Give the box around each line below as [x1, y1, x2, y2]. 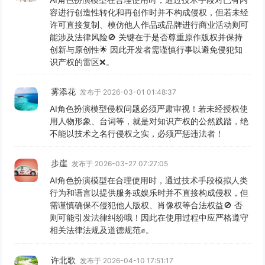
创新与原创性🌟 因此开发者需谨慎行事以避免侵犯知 [50, 44, 243, 54]
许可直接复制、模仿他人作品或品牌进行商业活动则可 [50, 19, 249, 30]
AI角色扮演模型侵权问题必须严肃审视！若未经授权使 [50, 104, 248, 114]
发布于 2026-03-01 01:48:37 [78, 88, 177, 97]
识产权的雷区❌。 [50, 56, 115, 67]
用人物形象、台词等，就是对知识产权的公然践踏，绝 [50, 116, 249, 127]
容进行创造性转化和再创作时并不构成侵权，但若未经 [50, 7, 249, 17]
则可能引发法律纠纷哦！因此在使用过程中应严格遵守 [50, 212, 249, 223]
